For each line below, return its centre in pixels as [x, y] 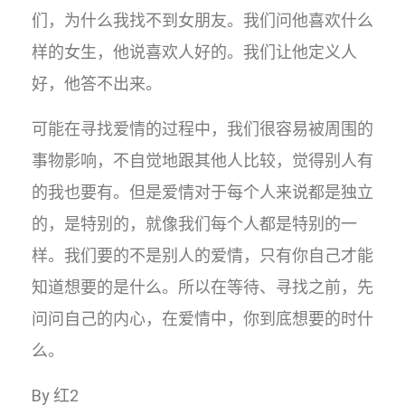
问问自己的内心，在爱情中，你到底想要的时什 [202, 319]
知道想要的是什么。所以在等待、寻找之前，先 [202, 287]
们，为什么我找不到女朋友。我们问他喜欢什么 [202, 20]
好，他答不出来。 [97, 84]
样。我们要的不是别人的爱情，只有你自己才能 [202, 255]
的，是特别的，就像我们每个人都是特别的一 [194, 224]
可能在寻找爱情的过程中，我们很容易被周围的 [202, 129]
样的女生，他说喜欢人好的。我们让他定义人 [194, 52]
